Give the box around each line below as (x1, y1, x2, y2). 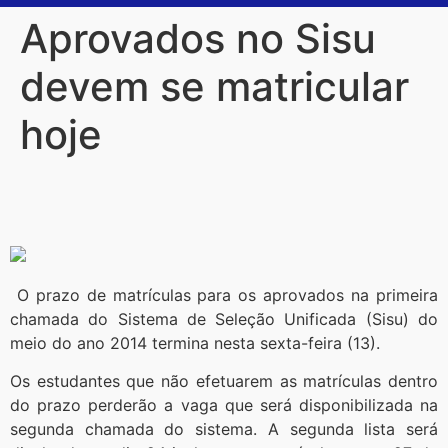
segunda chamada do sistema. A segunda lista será (10, 418, 438, 439)
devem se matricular (20, 62, 409, 112)
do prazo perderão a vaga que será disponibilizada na (10, 394, 438, 415)
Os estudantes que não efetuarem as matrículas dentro (10, 370, 438, 391)
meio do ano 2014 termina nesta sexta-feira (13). (10, 332, 380, 353)
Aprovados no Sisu (20, 14, 376, 64)
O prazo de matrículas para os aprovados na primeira (10, 284, 438, 305)
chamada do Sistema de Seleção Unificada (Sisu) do (10, 308, 438, 329)
